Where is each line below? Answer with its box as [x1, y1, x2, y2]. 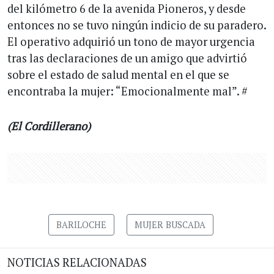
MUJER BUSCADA [135, 219, 206, 231]
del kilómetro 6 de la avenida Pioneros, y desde [7, 1, 246, 17]
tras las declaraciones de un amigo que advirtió [7, 51, 247, 66]
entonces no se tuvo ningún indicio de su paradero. [7, 18, 266, 33]
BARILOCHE [56, 219, 106, 231]
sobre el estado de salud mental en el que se [7, 67, 229, 83]
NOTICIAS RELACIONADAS [7, 255, 147, 270]
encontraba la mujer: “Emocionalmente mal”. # [7, 84, 248, 99]
